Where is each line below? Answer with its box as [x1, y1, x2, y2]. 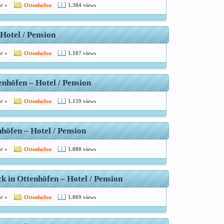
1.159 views [68, 98, 96, 104]
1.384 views [68, 2, 96, 8]
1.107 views [68, 50, 96, 56]
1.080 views [68, 146, 96, 152]
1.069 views [68, 194, 96, 200]
